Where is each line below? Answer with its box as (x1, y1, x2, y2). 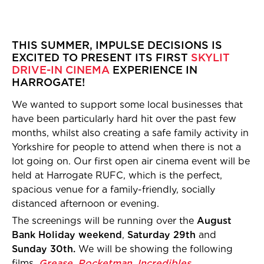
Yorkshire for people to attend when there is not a (12, 141, 241, 153)
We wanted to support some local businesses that (12, 99, 243, 110)
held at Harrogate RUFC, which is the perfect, (12, 170, 222, 181)
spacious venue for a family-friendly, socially (12, 184, 215, 195)
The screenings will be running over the (12, 215, 197, 226)
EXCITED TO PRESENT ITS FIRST (12, 51, 191, 64)
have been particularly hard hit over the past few (12, 113, 236, 124)
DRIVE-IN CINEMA (12, 64, 110, 76)
